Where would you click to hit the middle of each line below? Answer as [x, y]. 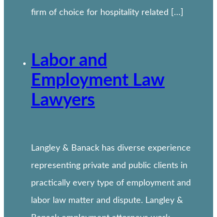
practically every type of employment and [111, 183]
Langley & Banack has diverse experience [111, 148]
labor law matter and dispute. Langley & [107, 200]
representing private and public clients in [109, 165]
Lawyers [63, 100]
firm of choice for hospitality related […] [107, 13]
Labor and [69, 60]
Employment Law [98, 80]
